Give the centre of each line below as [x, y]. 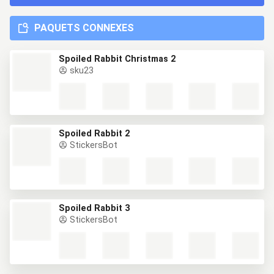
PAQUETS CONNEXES [84, 28]
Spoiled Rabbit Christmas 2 [117, 59]
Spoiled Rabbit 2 [94, 134]
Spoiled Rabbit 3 [94, 208]
